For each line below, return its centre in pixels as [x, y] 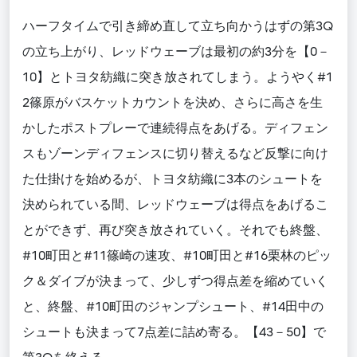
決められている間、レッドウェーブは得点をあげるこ [175, 205]
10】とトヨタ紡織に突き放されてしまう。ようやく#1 [178, 78]
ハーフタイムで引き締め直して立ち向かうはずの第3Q [178, 27]
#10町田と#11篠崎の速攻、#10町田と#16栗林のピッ [177, 256]
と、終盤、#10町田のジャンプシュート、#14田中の [173, 307]
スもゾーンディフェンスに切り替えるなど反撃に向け [175, 154]
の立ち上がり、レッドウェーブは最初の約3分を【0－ [176, 52]
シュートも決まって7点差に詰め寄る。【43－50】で [174, 333]
